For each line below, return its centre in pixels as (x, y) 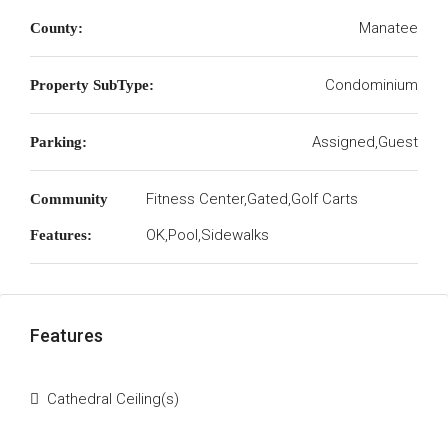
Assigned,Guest (365, 142)
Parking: (58, 142)
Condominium (371, 85)
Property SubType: (92, 85)
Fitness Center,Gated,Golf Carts (251, 199)
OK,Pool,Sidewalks (207, 235)
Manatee (388, 28)
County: (56, 28)
